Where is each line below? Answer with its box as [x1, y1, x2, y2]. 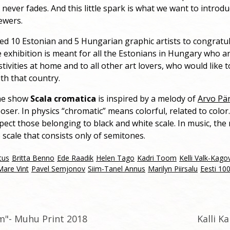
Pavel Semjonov [31, 164, 85, 174]
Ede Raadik [57, 153, 93, 163]
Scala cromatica [30, 93, 96, 105]
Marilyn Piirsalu [148, 164, 198, 174]
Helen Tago [96, 153, 135, 163]
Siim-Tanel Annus [88, 164, 145, 174]
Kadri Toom [137, 153, 177, 163]
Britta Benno [12, 153, 54, 163]
